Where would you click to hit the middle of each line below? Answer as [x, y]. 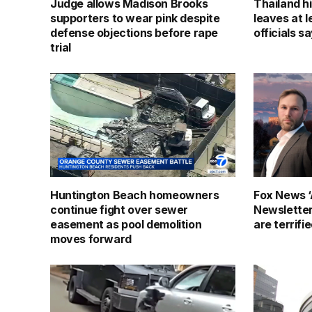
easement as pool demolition [126, 225]
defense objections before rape [134, 32]
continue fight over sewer [119, 210]
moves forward [91, 239]
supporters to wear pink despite [135, 18]
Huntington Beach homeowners [135, 195]
